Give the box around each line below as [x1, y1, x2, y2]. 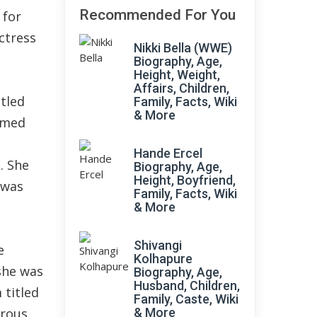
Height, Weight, [134, 67, 220, 82]
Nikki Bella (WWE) [134, 40, 232, 55]
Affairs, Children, [134, 81, 229, 96]
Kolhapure [134, 251, 192, 266]
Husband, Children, [134, 278, 240, 293]
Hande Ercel [134, 146, 202, 161]
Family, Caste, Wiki [134, 292, 238, 306]
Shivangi [134, 238, 182, 253]
